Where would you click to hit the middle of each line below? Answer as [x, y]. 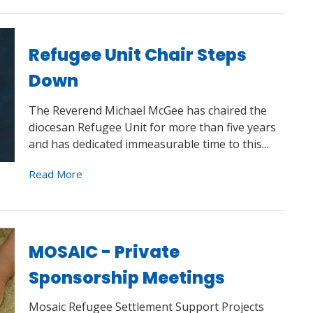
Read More [55, 174]
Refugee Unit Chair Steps [137, 55]
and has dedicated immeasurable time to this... [148, 144]
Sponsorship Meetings [126, 277]
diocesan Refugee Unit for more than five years [152, 127]
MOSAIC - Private [104, 252]
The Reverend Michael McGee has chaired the [147, 110]
